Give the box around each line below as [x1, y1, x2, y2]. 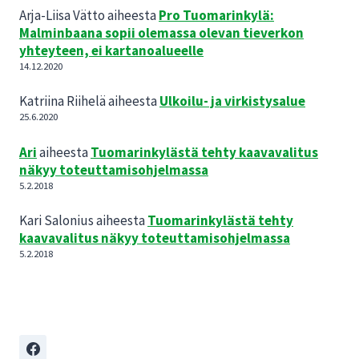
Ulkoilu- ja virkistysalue [159, 92, 305, 111]
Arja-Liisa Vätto [19, 6, 105, 24]
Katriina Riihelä [19, 92, 106, 111]
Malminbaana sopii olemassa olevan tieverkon [19, 23, 304, 42]
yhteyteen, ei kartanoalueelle [19, 41, 204, 59]
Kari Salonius [19, 212, 94, 230]
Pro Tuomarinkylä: [159, 6, 274, 24]
